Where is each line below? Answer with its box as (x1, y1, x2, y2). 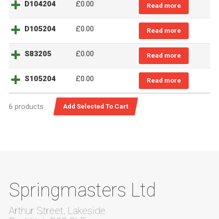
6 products (9, 102, 44, 111)
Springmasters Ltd (9, 179, 156, 201)
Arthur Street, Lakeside (9, 204, 106, 217)
